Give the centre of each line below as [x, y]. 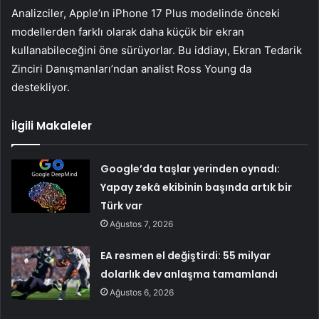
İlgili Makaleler [52, 125]
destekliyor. [41, 87]
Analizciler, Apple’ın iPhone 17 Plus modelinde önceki [146, 13]
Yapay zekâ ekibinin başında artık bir [197, 187]
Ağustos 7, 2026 [142, 224]
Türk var [122, 205]
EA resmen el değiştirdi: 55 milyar [186, 255]
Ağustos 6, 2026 [142, 292]
